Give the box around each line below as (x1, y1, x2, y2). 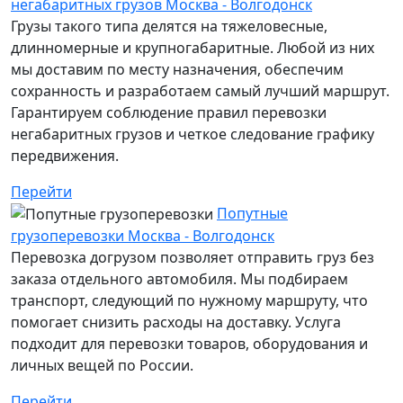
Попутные (217, 202, 288, 223)
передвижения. (11, 145, 119, 166)
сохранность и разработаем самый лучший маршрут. (11, 80, 390, 101)
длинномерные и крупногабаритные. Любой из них (11, 37, 374, 58)
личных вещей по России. (11, 355, 193, 376)
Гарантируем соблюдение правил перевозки (11, 102, 327, 122)
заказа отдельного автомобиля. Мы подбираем (11, 269, 348, 290)
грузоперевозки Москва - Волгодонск (11, 226, 274, 246)
